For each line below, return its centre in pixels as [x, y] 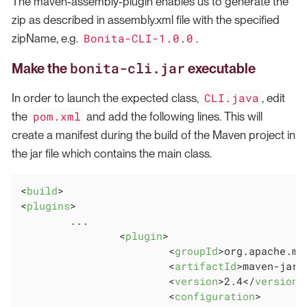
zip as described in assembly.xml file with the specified [146, 20]
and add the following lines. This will [173, 116]
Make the [41, 68]
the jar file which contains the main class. [112, 153]
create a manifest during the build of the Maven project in [153, 135]
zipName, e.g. [46, 38]
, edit [274, 98]
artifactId [205, 266]
